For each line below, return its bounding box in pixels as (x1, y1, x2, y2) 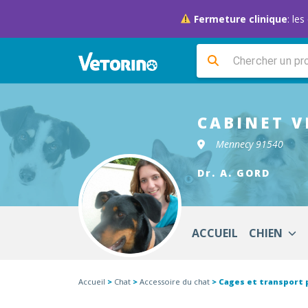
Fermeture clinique (190, 12, 287, 25)
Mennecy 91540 (215, 137, 283, 151)
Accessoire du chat (140, 276, 210, 287)
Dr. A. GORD (197, 166, 270, 179)
